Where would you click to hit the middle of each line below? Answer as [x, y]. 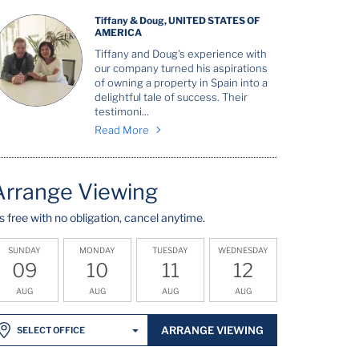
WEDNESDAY [243, 250]
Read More [122, 130]
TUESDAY [171, 250]
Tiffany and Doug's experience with [181, 54]
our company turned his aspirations [182, 68]
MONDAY [98, 250]
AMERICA [119, 32]
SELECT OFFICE [51, 330]
